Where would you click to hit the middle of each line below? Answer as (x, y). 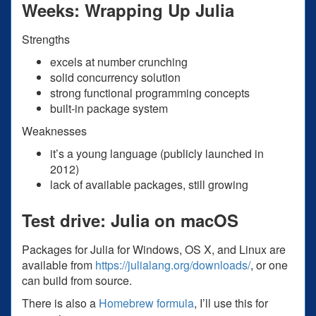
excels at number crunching (119, 61)
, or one (269, 265)
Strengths (46, 39)
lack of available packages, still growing (149, 184)
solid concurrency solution (115, 77)
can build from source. (77, 280)
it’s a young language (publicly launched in (157, 153)
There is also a (60, 303)
